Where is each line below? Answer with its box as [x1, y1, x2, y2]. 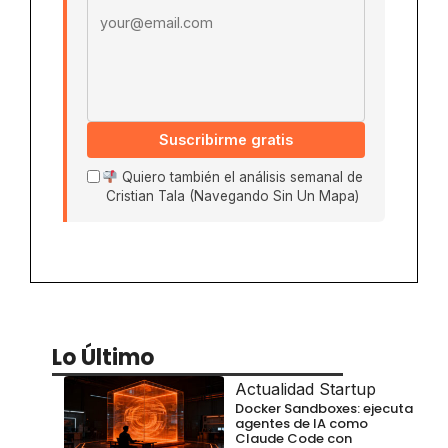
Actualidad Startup [235, 378, 376, 399]
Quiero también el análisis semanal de [117, 169, 363, 186]
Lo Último [52, 342, 154, 374]
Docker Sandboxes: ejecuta [235, 398, 413, 418]
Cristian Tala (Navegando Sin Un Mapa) [106, 188, 359, 205]
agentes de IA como [235, 413, 368, 433]
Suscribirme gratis [159, 131, 293, 149]
